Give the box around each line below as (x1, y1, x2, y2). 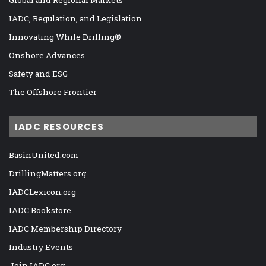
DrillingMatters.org (9, 168, 86, 179)
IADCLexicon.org (9, 186, 76, 198)
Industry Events (9, 242, 73, 253)
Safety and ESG (9, 68, 68, 80)
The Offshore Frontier (9, 87, 97, 98)
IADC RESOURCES (15, 121, 104, 134)
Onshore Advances (9, 50, 85, 61)
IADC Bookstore (9, 205, 71, 216)
